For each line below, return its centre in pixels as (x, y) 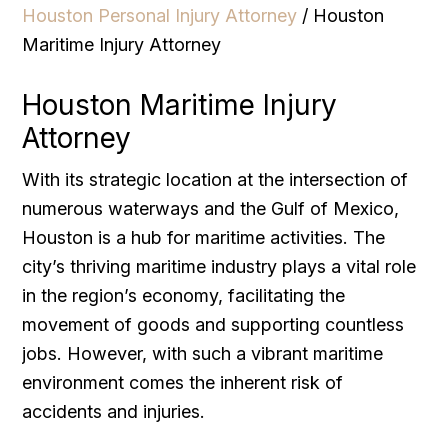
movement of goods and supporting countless (213, 324)
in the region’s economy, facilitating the (184, 295)
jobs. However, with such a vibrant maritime (203, 353)
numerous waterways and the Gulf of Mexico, (211, 208)
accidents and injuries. (114, 411)
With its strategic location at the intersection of (215, 179)
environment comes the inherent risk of (183, 382)
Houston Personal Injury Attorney (160, 15)
